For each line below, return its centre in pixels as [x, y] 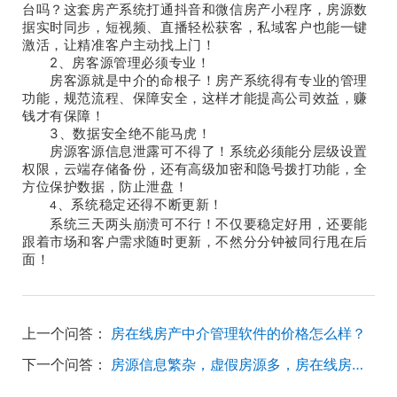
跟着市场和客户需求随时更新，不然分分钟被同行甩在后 [195, 242]
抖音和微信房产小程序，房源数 [271, 10]
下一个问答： [65, 364]
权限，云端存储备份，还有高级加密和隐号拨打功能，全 [195, 169]
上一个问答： [65, 333]
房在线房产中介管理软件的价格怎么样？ [238, 333]
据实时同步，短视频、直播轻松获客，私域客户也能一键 [195, 27]
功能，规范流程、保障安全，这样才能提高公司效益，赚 [195, 98]
